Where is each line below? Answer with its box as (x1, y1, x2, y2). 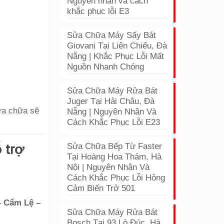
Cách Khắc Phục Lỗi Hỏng (67, 173, 165, 182)
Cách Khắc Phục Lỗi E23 (67, 117, 160, 127)
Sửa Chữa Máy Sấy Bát (67, 30, 156, 40)
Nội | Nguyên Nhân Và (67, 162, 150, 172)
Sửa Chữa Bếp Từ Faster (67, 141, 162, 151)
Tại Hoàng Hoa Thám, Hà (67, 152, 162, 161)
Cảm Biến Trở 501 (67, 183, 135, 193)
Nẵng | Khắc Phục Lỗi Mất (67, 51, 164, 61)
